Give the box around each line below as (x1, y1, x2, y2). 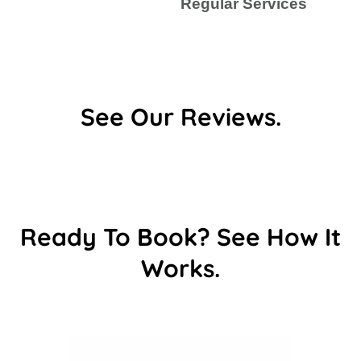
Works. (141, 252, 220, 284)
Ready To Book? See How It (20, 221, 341, 252)
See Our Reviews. (80, 101, 281, 132)
